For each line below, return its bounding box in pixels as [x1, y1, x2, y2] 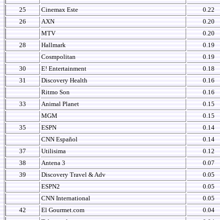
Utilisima [41, 147, 66, 155]
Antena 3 [41, 159, 65, 166]
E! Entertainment [41, 65, 86, 72]
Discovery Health [41, 77, 87, 84]
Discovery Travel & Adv [41, 171, 106, 178]
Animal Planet [41, 100, 79, 108]
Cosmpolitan [41, 53, 76, 60]
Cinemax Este [41, 6, 78, 13]
